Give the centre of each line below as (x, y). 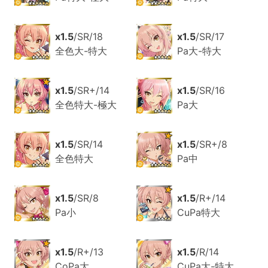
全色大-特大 (81, 51)
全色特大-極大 (86, 105)
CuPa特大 (198, 213)
